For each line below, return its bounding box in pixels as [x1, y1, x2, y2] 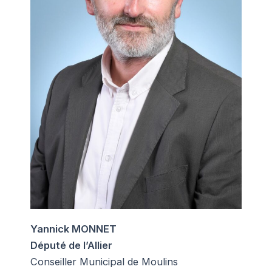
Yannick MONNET [30, 222, 117, 235]
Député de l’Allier [30, 239, 112, 251]
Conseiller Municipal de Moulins [30, 255, 178, 268]
